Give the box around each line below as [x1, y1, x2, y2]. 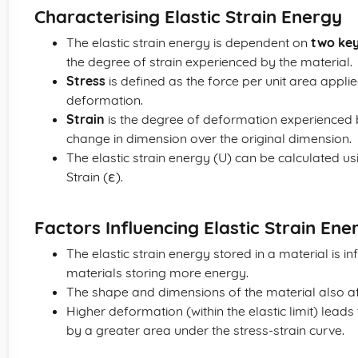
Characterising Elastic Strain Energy [34, 6, 342, 28]
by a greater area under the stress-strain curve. [66, 322, 344, 338]
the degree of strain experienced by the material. [66, 54, 352, 70]
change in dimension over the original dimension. [66, 130, 352, 146]
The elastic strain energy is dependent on [66, 34, 311, 50]
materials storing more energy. [66, 265, 249, 280]
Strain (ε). [66, 169, 123, 185]
